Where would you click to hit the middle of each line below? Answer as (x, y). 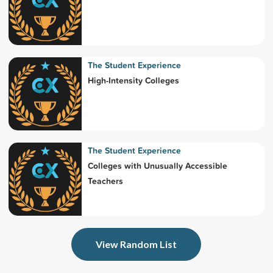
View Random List (136, 244)
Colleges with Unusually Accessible (157, 166)
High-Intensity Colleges (133, 81)
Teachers (105, 181)
